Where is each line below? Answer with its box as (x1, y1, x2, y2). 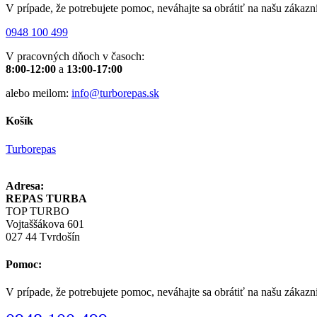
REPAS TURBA (6, 192, 87, 204)
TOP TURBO (6, 204, 69, 217)
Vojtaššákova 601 (6, 217, 84, 230)
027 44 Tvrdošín (6, 230, 80, 243)
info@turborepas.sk (71, 87, 159, 100)
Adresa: (6, 179, 44, 192)
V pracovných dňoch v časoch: (6, 50, 144, 63)
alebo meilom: (6, 87, 71, 100)
